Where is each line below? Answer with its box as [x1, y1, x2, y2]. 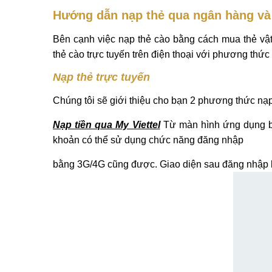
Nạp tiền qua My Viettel [53, 120, 160, 130]
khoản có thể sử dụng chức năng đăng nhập [53, 135, 243, 145]
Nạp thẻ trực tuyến [53, 71, 150, 83]
